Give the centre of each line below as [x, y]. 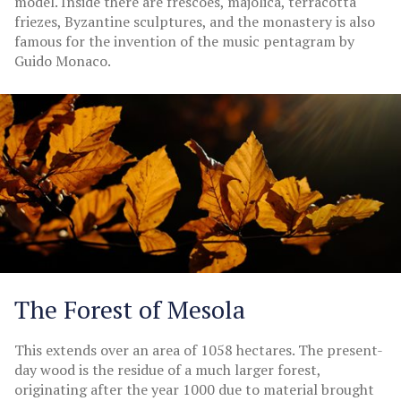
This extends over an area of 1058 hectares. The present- [199, 350]
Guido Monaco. [63, 60]
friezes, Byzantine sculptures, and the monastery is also [195, 21]
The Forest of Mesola [130, 310]
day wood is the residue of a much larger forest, [167, 370]
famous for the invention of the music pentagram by [184, 41]
